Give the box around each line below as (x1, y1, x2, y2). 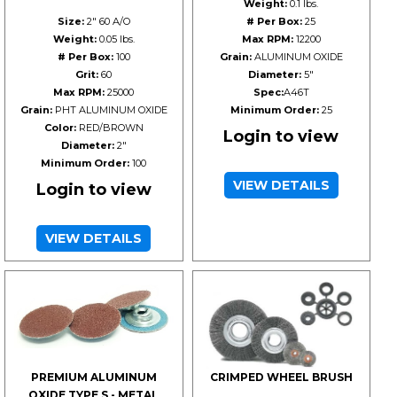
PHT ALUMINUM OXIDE (51, 103, 167, 116)
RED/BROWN (75, 121, 144, 134)
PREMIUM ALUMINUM (30, 370, 157, 384)
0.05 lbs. (96, 32, 135, 45)
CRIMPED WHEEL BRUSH (209, 370, 353, 384)
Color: (43, 121, 76, 134)
